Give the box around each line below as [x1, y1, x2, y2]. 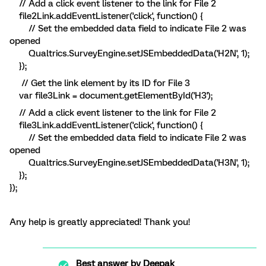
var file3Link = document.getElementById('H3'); [9, 90, 213, 101]
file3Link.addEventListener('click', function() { [9, 120, 203, 131]
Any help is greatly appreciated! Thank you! [9, 217, 192, 227]
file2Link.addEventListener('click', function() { [9, 11, 203, 21]
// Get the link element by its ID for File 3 [9, 78, 190, 88]
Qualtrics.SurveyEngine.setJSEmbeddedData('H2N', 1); [9, 48, 249, 59]
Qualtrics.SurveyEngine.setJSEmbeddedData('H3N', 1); [9, 157, 249, 168]
